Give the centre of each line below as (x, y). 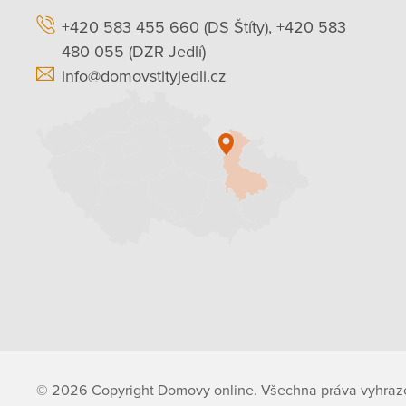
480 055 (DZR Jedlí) (134, 52)
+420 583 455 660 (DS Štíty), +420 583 (204, 28)
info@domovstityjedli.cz (144, 77)
